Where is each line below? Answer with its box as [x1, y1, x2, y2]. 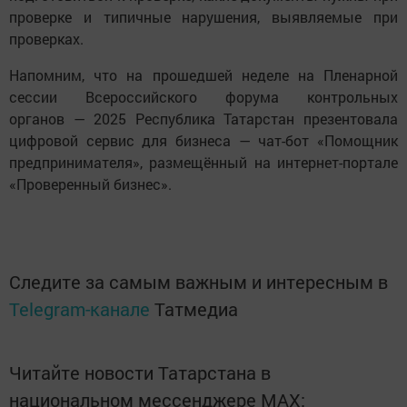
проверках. [9, 29, 84, 49]
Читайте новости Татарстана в [9, 361, 271, 385]
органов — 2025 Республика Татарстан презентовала [9, 109, 398, 129]
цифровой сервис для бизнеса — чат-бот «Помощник [9, 131, 398, 151]
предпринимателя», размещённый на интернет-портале [9, 153, 398, 173]
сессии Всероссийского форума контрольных [9, 87, 398, 107]
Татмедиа [154, 297, 238, 322]
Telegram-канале [9, 297, 150, 322]
